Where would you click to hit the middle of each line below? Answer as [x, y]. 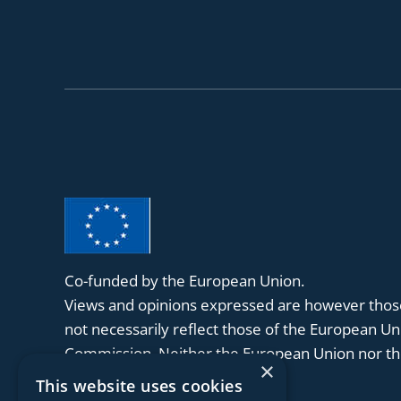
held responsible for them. [157, 377]
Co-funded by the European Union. [184, 280]
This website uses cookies [139, 386]
